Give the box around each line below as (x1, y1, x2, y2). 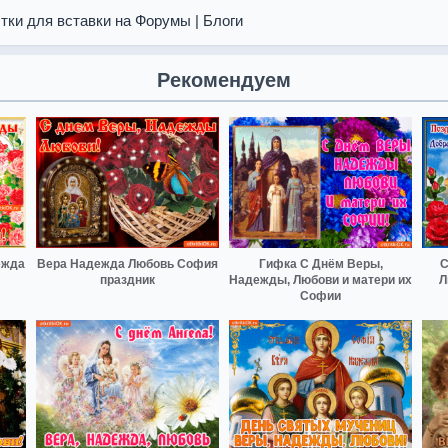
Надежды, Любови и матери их (229, 272, 412, 287)
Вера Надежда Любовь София (37, 256, 218, 271)
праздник (100, 272, 155, 287)
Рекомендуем (157, 69, 291, 91)
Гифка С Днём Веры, (258, 256, 383, 271)
